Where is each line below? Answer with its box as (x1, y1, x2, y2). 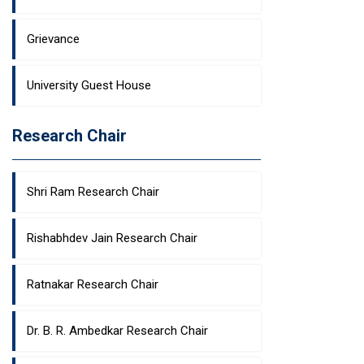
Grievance (27, 32, 80, 46)
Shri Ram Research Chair (27, 184, 159, 199)
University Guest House (27, 78, 151, 93)
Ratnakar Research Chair (27, 277, 158, 292)
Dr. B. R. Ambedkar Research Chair (27, 323, 208, 338)
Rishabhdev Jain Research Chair (27, 231, 197, 245)
